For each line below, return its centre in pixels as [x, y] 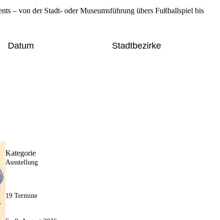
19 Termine [21, 196]
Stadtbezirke [137, 45]
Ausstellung [21, 163]
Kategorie [20, 153]
